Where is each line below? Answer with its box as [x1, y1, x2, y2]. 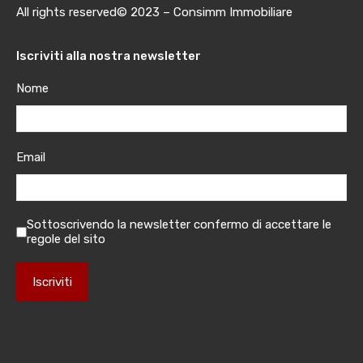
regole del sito [27, 232, 105, 246]
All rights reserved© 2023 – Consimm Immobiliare [16, 5, 293, 19]
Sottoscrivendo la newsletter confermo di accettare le [27, 217, 331, 232]
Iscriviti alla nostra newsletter [16, 49, 201, 63]
